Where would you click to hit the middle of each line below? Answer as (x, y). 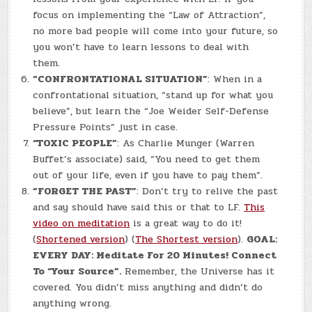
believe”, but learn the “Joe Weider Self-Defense (151, 111)
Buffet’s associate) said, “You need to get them (147, 159)
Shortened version (81, 240)
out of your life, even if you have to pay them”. (148, 175)
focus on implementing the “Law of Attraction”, (149, 15)
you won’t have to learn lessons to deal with (141, 47)
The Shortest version (187, 240)
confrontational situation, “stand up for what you (153, 95)
